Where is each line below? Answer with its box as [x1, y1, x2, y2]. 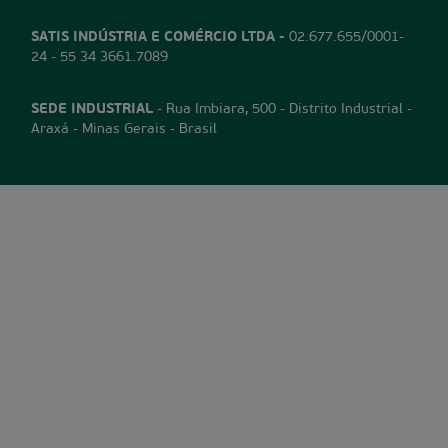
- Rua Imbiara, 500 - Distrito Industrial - [153, 101, 413, 117]
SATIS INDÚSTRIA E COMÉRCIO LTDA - [31, 29, 286, 45]
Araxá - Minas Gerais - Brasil [31, 121, 218, 137]
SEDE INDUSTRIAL [31, 101, 154, 117]
